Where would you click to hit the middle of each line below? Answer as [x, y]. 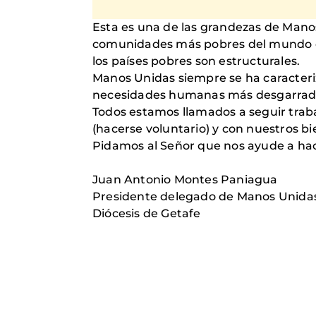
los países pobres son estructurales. [196, 61]
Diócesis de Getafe [147, 213]
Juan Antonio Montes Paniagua [185, 179]
